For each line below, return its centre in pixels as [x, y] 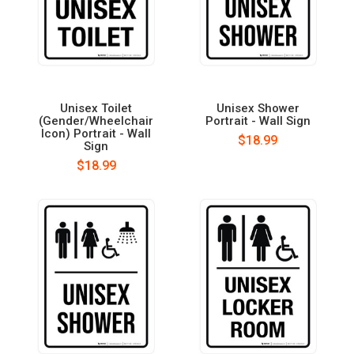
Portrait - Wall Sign [258, 121]
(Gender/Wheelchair [96, 121]
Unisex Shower [258, 108]
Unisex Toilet [96, 108]
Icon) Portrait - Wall [96, 133]
